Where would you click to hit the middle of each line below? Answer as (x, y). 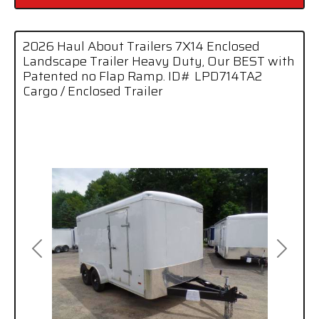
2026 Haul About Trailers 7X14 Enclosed (141, 46)
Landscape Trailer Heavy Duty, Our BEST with (159, 61)
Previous (59, 256)
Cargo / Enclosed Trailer (93, 91)
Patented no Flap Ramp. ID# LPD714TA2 (142, 76)
